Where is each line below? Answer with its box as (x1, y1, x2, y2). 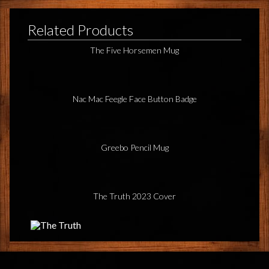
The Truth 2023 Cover (93, 190, 176, 201)
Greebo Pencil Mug (100, 142, 169, 153)
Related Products (28, 20, 133, 38)
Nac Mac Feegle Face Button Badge (72, 93, 197, 104)
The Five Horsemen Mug (90, 44, 179, 55)
